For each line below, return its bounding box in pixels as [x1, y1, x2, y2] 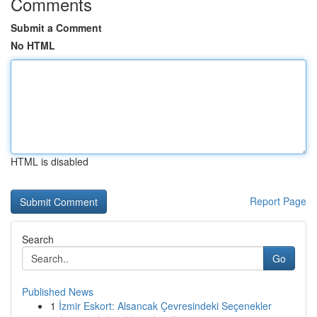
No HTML [11, 38, 55, 52]
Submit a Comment [11, 21, 102, 35]
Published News [22, 284, 93, 299]
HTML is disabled [11, 154, 88, 168]
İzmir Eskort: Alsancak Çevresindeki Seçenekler [59, 299, 272, 313]
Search [22, 232, 54, 246]
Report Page [250, 194, 306, 208]
